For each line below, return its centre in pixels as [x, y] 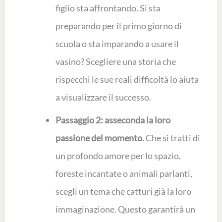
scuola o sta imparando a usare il [117, 44]
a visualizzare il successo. [103, 97]
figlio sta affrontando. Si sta [108, 8]
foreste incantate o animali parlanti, [124, 174]
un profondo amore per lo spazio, [118, 156]
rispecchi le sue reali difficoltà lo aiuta [127, 80]
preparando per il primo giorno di [118, 26]
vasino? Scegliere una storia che [115, 62]
